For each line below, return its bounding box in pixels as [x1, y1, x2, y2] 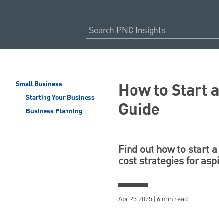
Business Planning [24, 106, 82, 117]
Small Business [16, 79, 62, 89]
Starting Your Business [24, 92, 95, 103]
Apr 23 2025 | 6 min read [118, 194, 188, 204]
